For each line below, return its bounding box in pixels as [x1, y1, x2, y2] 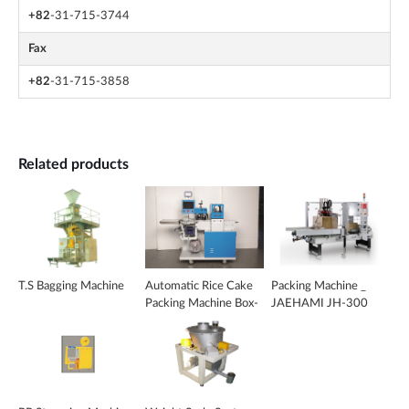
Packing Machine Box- [144, 298, 258, 309]
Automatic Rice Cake [144, 280, 253, 292]
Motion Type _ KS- [144, 315, 241, 327]
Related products [18, 157, 129, 173]
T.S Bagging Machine [18, 280, 124, 292]
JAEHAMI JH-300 [271, 298, 369, 309]
